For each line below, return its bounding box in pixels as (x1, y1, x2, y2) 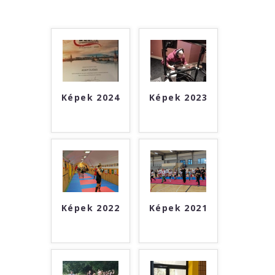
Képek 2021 (149, 202, 207, 214)
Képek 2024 (61, 91, 120, 103)
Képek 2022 (61, 202, 120, 214)
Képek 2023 (149, 91, 207, 103)
